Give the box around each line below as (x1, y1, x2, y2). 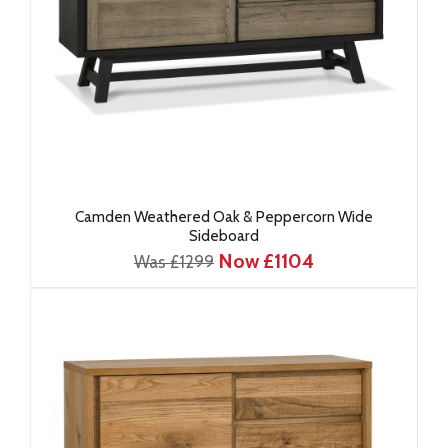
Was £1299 (134, 252, 214, 272)
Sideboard (189, 226, 259, 245)
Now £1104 (218, 249, 314, 273)
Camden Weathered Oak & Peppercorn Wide (75, 207, 373, 226)
